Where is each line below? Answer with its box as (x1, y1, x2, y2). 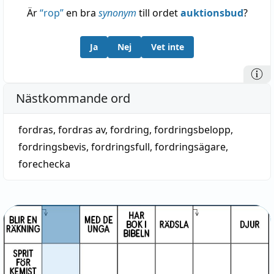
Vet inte (151, 41, 184, 53)
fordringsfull (91, 140, 150, 154)
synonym (98, 6, 136, 20)
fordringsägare (155, 140, 226, 154)
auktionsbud (180, 6, 243, 20)
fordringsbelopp (154, 123, 231, 136)
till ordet (136, 6, 180, 20)
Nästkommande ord (16, 90, 130, 106)
